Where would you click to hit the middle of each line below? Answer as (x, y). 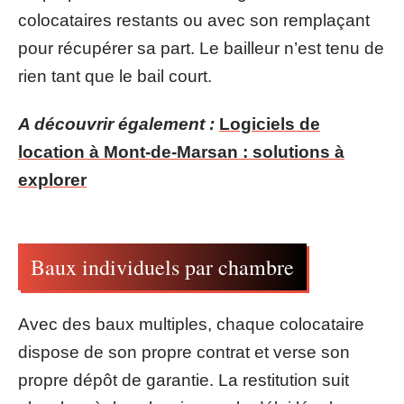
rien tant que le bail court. (115, 76)
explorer (52, 180)
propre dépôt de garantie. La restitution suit (184, 380)
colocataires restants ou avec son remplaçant (194, 20)
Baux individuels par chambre (162, 266)
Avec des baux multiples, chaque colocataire (191, 324)
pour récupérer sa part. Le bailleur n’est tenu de (201, 48)
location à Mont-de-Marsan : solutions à (181, 152)
